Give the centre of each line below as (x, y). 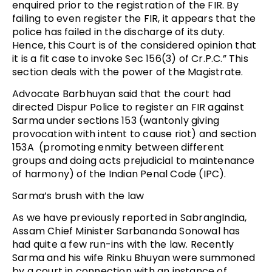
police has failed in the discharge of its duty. (119, 32)
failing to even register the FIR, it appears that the (134, 18)
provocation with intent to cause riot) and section (134, 134)
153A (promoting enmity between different (118, 147)
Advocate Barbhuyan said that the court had (122, 93)
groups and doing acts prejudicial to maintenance (134, 160)
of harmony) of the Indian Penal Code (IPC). (119, 174)
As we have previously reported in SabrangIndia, (130, 217)
